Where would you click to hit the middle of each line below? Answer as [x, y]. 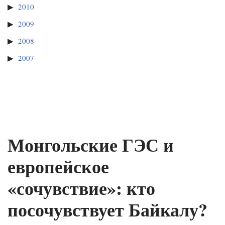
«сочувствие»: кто [81, 188]
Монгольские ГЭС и [91, 145]
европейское [58, 166]
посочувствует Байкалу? [107, 210]
